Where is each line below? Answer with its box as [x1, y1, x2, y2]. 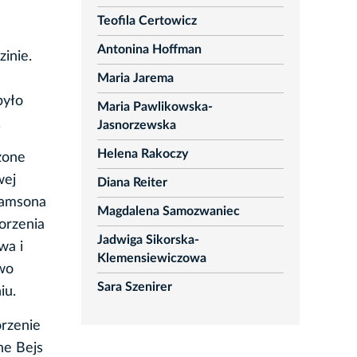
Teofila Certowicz [96, 14, 197, 28]
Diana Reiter [96, 176, 167, 190]
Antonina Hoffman [96, 43, 202, 57]
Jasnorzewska [96, 119, 176, 132]
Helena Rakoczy [96, 147, 188, 161]
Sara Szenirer [96, 280, 172, 294]
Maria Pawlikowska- [96, 100, 213, 114]
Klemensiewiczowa [96, 252, 206, 265]
